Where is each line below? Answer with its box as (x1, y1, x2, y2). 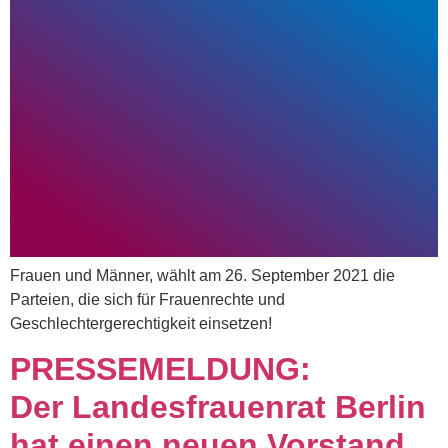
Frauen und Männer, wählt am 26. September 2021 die (10, 267, 395, 285)
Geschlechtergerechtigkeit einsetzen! (10, 315, 272, 333)
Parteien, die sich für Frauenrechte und (10, 291, 285, 309)
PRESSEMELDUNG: (10, 351, 311, 388)
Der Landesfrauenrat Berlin (10, 389, 426, 426)
